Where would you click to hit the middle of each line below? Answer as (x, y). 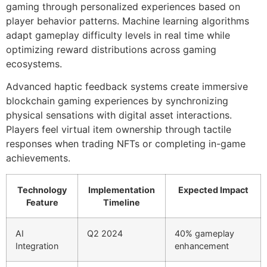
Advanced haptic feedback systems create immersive (127, 87)
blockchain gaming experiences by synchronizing (117, 101)
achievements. (38, 158)
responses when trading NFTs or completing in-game (126, 144)
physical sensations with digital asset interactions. (119, 115)
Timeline (122, 202)
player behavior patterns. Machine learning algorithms (128, 21)
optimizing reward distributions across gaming (111, 49)
